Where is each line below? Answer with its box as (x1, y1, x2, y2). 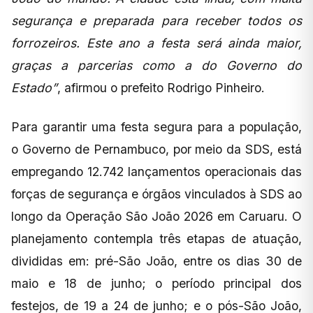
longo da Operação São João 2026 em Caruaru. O (11, 209, 302, 224)
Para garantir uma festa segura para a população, (11, 119, 302, 135)
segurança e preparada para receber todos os (11, 13, 302, 29)
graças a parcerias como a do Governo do (11, 58, 302, 73)
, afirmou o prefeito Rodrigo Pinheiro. (57, 80, 265, 96)
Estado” (11, 80, 57, 96)
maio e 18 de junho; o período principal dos (11, 276, 302, 291)
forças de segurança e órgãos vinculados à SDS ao (11, 187, 302, 202)
